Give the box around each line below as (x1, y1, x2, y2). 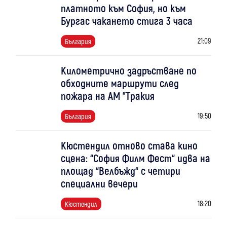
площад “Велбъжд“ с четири (61, 164, 180, 177)
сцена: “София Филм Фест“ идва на (61, 152, 210, 164)
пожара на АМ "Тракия (61, 89, 155, 102)
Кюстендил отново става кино (61, 139, 198, 152)
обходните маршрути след (61, 77, 179, 89)
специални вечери (61, 177, 138, 190)
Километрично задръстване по (61, 64, 197, 77)
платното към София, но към (61, 2, 186, 14)
